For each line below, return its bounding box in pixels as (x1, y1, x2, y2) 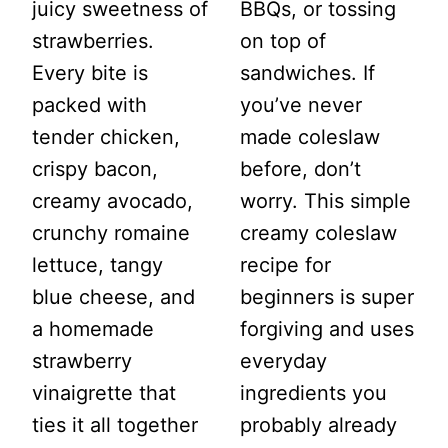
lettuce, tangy (32, 253, 163, 278)
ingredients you (240, 381, 387, 406)
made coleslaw (240, 125, 380, 150)
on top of (240, 29, 326, 54)
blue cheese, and (32, 285, 195, 310)
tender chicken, (32, 125, 180, 150)
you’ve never (240, 93, 362, 118)
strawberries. (32, 29, 154, 54)
